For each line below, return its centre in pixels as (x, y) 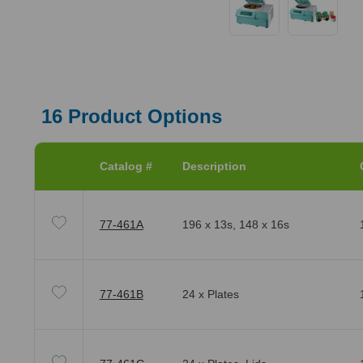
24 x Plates (210, 295)
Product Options (142, 117)
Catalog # (126, 167)
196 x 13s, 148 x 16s (235, 225)
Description (214, 167)
